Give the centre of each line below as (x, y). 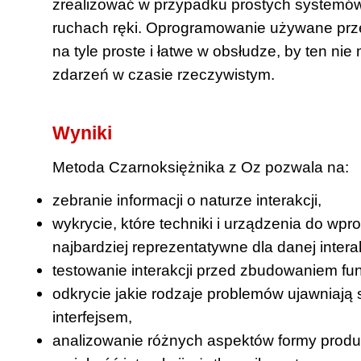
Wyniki (82, 133)
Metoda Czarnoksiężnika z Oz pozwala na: (201, 167)
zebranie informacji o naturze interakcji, (187, 200)
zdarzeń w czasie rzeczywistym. (164, 74)
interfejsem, (92, 317)
